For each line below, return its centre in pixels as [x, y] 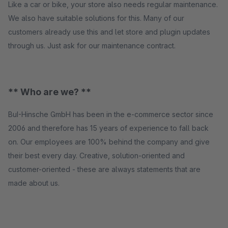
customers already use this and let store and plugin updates [109, 32]
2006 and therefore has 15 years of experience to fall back [108, 128]
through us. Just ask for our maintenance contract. [92, 46]
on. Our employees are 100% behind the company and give [109, 142]
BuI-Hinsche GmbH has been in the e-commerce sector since [111, 114]
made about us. [35, 183]
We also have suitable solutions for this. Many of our [96, 18]
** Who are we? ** [50, 92]
